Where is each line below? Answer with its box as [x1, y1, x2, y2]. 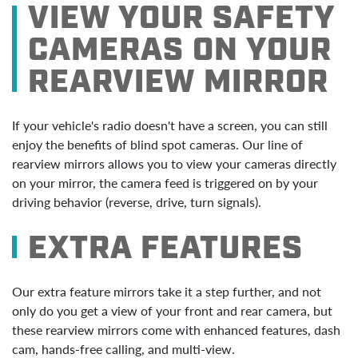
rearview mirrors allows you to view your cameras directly [12, 154, 336, 173]
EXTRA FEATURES [28, 228, 303, 270]
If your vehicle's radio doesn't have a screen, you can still [12, 116, 328, 134]
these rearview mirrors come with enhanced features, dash [12, 320, 340, 339]
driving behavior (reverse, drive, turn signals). [12, 193, 261, 211]
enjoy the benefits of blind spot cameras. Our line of [12, 135, 303, 153]
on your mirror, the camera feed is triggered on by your [12, 173, 318, 192]
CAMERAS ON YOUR [28, 30, 332, 72]
